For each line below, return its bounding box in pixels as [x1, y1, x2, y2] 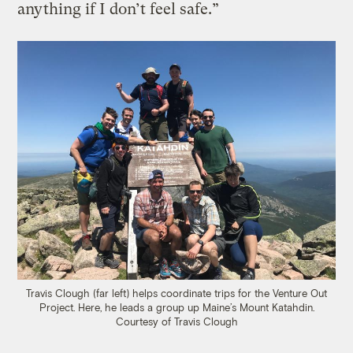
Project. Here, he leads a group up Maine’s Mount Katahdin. [39, 300, 314, 314]
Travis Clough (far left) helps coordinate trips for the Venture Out [26, 286, 327, 299]
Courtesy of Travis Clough [115, 314, 238, 328]
